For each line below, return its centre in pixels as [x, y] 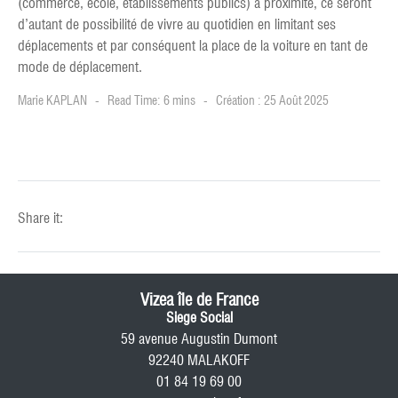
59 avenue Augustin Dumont [199, 338]
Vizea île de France [199, 299]
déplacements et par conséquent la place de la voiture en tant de [193, 45]
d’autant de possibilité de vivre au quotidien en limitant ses [177, 24]
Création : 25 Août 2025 [272, 100]
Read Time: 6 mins [151, 100]
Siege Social [199, 317]
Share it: [40, 218]
